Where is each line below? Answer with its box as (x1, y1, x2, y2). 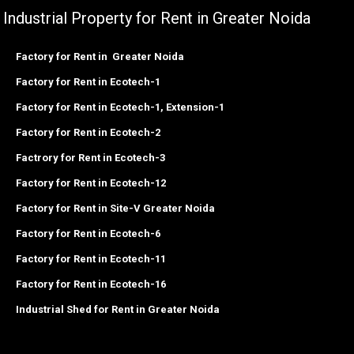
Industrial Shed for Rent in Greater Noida (16, 303, 220, 316)
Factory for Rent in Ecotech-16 (16, 278, 166, 291)
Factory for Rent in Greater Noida (16, 51, 184, 63)
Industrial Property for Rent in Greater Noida (3, 9, 311, 28)
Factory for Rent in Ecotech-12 (16, 177, 166, 190)
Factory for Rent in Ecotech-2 (16, 126, 160, 139)
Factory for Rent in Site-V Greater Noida (16, 202, 215, 215)
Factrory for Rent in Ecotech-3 (16, 152, 165, 164)
